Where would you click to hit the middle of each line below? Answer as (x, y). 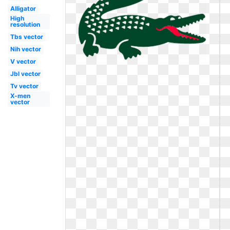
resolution (25, 24)
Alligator (23, 8)
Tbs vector (26, 37)
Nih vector (25, 49)
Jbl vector (25, 74)
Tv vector (24, 86)
